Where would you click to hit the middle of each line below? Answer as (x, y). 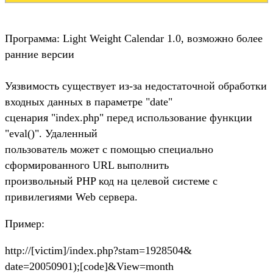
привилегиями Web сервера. (71, 197)
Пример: (25, 223)
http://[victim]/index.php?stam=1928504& (98, 250)
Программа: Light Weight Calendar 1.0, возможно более (134, 38)
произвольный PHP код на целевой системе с (111, 181)
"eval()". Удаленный (51, 133)
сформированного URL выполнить (87, 165)
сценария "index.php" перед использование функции (129, 117)
